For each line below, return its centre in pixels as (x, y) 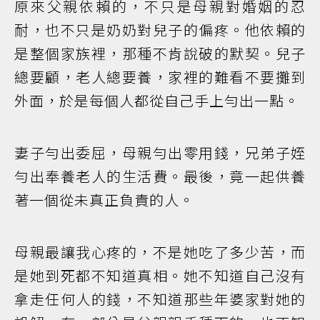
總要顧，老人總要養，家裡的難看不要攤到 (160, 76)
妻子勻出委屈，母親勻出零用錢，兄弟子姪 (160, 152)
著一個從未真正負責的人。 (104, 199)
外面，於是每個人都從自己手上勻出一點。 (157, 100)
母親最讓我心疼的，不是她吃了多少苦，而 (160, 251)
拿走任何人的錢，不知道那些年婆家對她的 (160, 299)
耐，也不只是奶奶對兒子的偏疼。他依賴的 (160, 29)
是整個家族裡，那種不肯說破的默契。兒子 (160, 53)
